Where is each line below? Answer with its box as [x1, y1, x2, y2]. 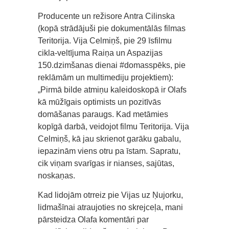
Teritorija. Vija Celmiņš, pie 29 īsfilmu [38, 36, 172, 45]
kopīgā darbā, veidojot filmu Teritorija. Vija [38, 122, 189, 131]
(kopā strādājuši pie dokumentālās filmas [38, 24, 186, 33]
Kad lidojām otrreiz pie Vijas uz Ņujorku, [38, 190, 183, 199]
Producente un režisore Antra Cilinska [38, 11, 175, 20]
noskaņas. [38, 171, 75, 180]
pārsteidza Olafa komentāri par [38, 215, 149, 224]
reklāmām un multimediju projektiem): [38, 73, 173, 82]
